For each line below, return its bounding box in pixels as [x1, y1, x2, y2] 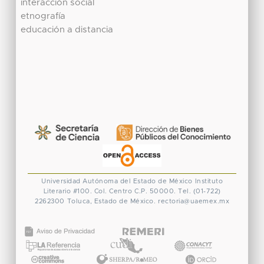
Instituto [194, 177, 223, 184]
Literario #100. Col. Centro [43, 187, 132, 194]
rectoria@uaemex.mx [158, 197, 229, 204]
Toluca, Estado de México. [67, 197, 156, 204]
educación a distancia [21, 25, 114, 34]
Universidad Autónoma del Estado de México [41, 177, 193, 184]
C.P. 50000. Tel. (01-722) [134, 187, 221, 194]
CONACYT [170, 229, 214, 238]
